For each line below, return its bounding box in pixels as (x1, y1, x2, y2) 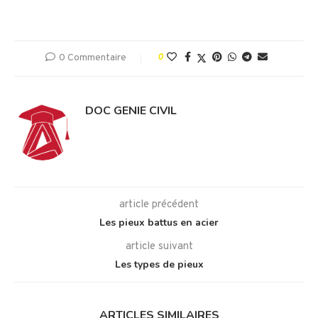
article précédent (119, 197, 199, 212)
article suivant (125, 239, 193, 253)
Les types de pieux (114, 257, 204, 271)
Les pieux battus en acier (99, 215, 219, 229)
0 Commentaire (58, 51, 126, 64)
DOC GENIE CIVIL (85, 102, 177, 119)
